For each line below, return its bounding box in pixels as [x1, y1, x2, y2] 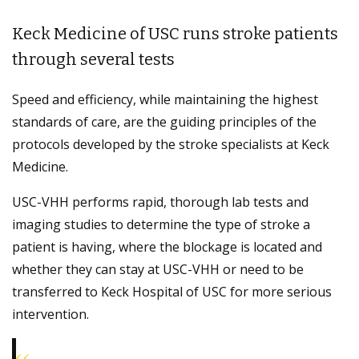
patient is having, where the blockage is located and [12, 238, 322, 256]
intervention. [12, 305, 89, 324]
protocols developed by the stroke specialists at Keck [12, 135, 329, 154]
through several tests [12, 50, 175, 70]
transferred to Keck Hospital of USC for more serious [12, 283, 332, 301]
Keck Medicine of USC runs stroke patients [12, 24, 338, 44]
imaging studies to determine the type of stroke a [12, 216, 310, 234]
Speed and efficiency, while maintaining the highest [12, 91, 318, 109]
